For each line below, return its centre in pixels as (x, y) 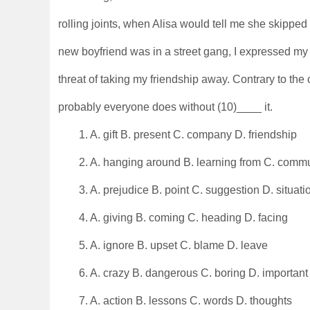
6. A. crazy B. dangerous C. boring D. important (193, 273)
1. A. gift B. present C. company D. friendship (188, 135)
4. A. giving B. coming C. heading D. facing (183, 218)
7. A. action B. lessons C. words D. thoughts (185, 301)
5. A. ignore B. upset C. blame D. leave (173, 245)
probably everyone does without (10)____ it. (165, 107)
